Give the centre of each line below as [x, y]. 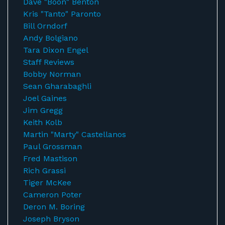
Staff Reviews [49, 62]
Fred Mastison [50, 158]
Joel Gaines [45, 98]
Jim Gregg [43, 110]
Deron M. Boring [54, 207]
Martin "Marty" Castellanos [75, 134]
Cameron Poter [52, 195]
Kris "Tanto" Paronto [62, 14]
